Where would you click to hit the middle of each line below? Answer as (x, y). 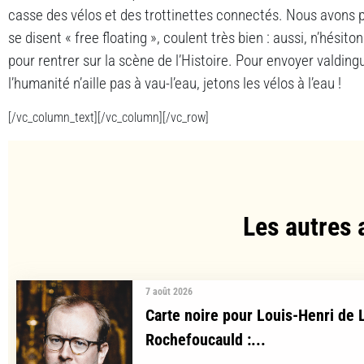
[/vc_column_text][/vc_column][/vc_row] (108, 117)
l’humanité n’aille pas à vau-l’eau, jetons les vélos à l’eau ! (175, 83)
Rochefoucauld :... (206, 339)
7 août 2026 (169, 291)
